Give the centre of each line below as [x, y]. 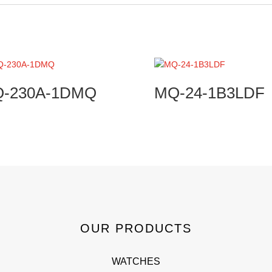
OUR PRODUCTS [136, 228]
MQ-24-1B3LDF [209, 93]
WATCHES [136, 261]
